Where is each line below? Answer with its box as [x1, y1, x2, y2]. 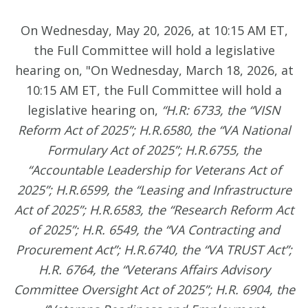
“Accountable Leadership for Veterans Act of [27, 162, 281, 179]
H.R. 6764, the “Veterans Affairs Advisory [38, 261, 270, 278]
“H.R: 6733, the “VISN [162, 102, 280, 119]
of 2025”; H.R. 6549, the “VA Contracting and [28, 221, 280, 239]
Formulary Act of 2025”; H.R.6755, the [47, 142, 261, 159]
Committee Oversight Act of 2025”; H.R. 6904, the [13, 281, 295, 298]
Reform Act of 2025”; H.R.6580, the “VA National [17, 122, 291, 139]
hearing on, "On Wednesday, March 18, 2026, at [14, 62, 294, 79]
